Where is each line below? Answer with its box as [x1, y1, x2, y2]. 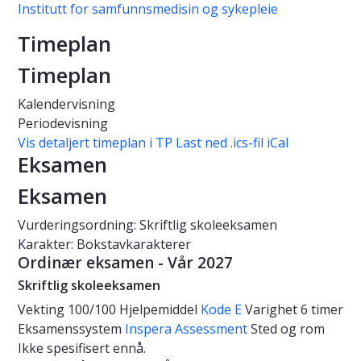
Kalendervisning [18, 95, 115, 114]
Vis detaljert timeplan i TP [18, 134, 172, 152]
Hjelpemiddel [119, 301, 201, 319]
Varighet [245, 301, 301, 319]
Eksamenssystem [18, 320, 125, 338]
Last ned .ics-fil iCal [176, 134, 288, 152]
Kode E [201, 301, 242, 319]
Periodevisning [18, 114, 108, 133]
